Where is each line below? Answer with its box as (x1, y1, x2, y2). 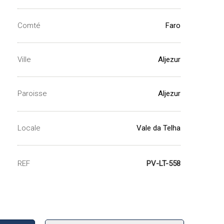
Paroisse (17, 89, 47, 98)
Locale (17, 123, 40, 132)
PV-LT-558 (146, 158, 180, 168)
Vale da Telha (136, 123, 180, 132)
